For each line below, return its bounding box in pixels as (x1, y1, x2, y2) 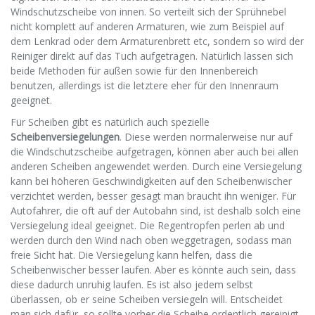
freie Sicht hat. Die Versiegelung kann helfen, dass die (11, 248, 252, 262)
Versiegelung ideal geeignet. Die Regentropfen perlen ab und (11, 219, 285, 233)
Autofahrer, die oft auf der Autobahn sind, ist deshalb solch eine (11, 204, 301, 218)
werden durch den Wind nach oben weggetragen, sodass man (11, 233, 292, 247)
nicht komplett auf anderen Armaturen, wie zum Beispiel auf (11, 20, 284, 34)
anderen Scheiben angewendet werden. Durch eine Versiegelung (11, 160, 302, 174)
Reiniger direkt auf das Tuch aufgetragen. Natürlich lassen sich (11, 49, 293, 63)
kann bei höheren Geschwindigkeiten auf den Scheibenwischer (11, 174, 292, 188)
